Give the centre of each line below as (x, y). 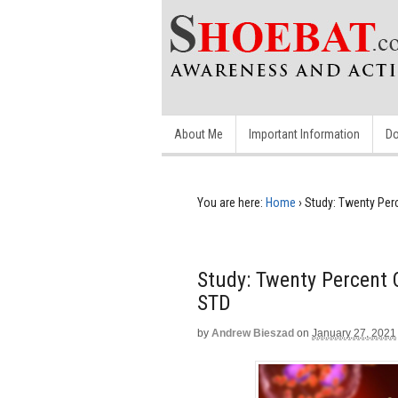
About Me (199, 134)
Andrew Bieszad (253, 333)
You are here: (230, 203)
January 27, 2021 (354, 333)
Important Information (304, 134)
